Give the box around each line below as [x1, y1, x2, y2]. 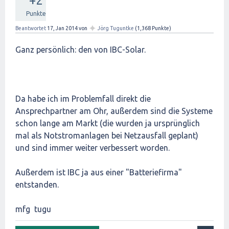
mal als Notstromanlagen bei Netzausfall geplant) [15, 131, 198, 140]
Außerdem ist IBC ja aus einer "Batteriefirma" [15, 168, 182, 177]
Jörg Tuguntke [98, 25, 134, 31]
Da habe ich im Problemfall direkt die [15, 94, 151, 103]
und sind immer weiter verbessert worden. [15, 143, 170, 152]
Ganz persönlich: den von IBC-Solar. [15, 45, 146, 54]
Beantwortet [15, 25, 46, 31]
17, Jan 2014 [47, 25, 78, 31]
